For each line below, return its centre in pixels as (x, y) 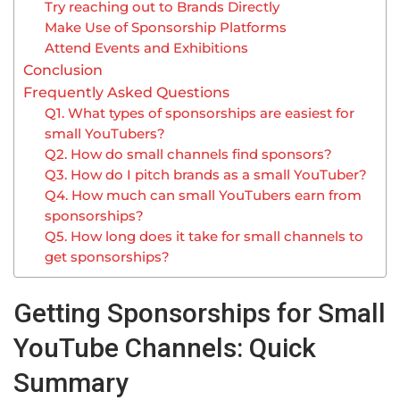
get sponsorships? (108, 258)
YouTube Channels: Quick (165, 348)
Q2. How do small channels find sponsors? (189, 155)
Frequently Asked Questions (126, 92)
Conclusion (63, 70)
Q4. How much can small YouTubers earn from (204, 196)
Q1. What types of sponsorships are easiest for (200, 114)
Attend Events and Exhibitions (147, 49)
